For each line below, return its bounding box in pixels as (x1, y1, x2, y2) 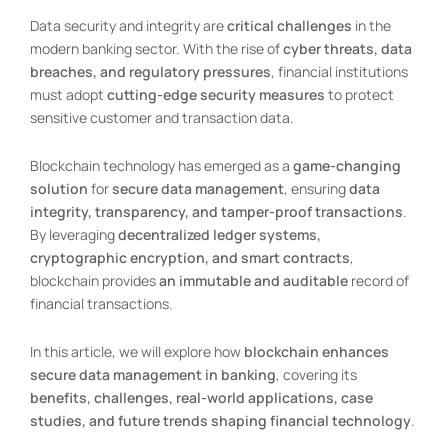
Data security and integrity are (30, 15, 227, 35)
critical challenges (227, 15, 352, 35)
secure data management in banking (30, 364, 276, 384)
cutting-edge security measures (107, 84, 325, 104)
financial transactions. (30, 293, 173, 313)
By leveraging (30, 224, 118, 244)
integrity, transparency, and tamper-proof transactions (30, 201, 403, 221)
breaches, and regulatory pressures (30, 61, 271, 81)
